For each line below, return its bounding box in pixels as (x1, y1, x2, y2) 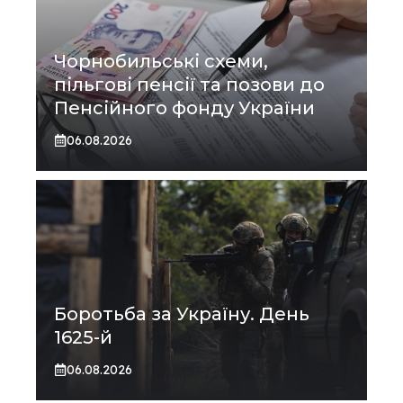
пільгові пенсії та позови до (54, 73, 325, 95)
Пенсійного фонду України (54, 96, 315, 119)
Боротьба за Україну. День (54, 302, 309, 325)
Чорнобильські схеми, (54, 49, 268, 72)
